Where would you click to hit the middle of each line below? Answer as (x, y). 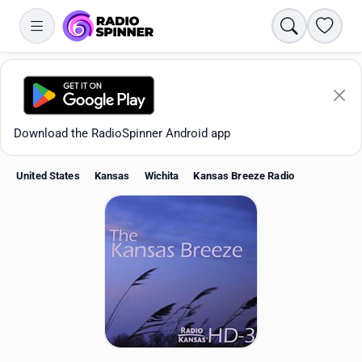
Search (307, 25)
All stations (53, 326)
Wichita (162, 176)
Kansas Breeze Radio (244, 176)
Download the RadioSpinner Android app (122, 133)
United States (48, 176)
